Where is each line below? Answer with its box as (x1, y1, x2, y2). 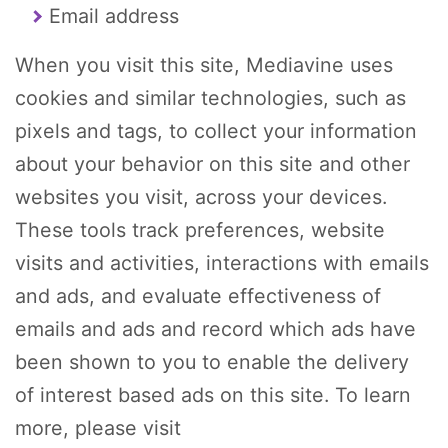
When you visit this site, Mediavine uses (15, 53, 393, 78)
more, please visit (15, 416, 181, 441)
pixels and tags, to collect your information (15, 119, 417, 144)
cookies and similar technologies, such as (15, 86, 406, 111)
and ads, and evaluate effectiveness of (15, 284, 381, 309)
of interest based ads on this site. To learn (15, 383, 411, 408)
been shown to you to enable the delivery (15, 350, 409, 375)
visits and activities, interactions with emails (15, 251, 429, 276)
